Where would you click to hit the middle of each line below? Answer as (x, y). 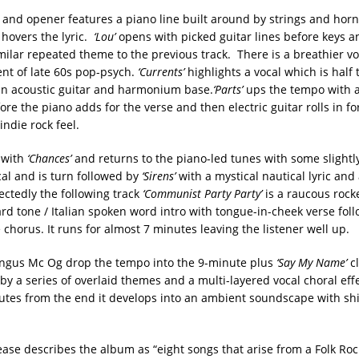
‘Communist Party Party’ (202, 193)
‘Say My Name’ (311, 262)
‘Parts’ (228, 89)
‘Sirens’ (158, 175)
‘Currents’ (161, 71)
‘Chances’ (49, 158)
